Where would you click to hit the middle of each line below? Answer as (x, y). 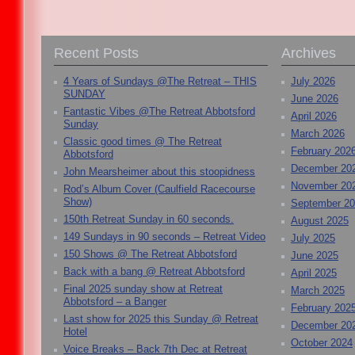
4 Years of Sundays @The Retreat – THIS (160, 82)
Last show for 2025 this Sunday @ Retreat (161, 319)
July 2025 (313, 239)
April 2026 (313, 116)
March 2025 (317, 291)
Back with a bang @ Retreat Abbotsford (154, 272)
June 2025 (314, 256)
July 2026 (313, 82)
